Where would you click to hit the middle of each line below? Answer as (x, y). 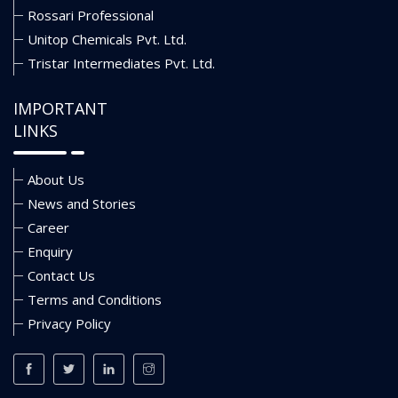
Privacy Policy (69, 323)
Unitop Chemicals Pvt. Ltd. (107, 39)
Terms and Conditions (95, 299)
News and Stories (82, 203)
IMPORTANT (60, 108)
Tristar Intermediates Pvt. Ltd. (121, 63)
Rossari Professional (91, 15)
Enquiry (50, 251)
